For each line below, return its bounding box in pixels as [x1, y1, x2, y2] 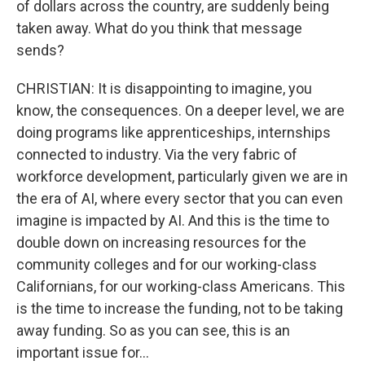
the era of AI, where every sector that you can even [16, 190, 343, 207]
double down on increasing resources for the [16, 234, 306, 251]
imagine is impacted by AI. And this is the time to [16, 212, 329, 229]
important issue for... [16, 344, 149, 361]
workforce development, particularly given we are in [16, 168, 348, 185]
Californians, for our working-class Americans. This [16, 278, 345, 295]
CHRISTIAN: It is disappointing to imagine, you [16, 80, 312, 97]
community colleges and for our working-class [16, 256, 317, 273]
